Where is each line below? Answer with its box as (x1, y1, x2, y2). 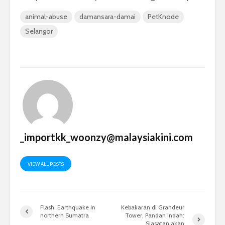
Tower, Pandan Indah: (125, 211, 185, 219)
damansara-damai (79, 12, 136, 22)
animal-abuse (25, 12, 67, 22)
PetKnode (148, 12, 179, 22)
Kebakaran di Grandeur (121, 203, 185, 211)
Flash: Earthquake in (40, 203, 95, 211)
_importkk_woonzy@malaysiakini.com (20, 131, 193, 144)
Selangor (25, 27, 53, 36)
